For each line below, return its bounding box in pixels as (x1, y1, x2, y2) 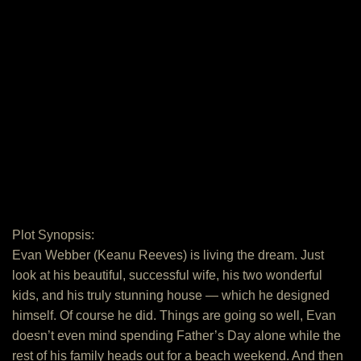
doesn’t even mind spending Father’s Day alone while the (12, 329, 341, 342)
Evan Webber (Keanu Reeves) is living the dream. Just (12, 248, 324, 262)
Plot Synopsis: (12, 228, 94, 242)
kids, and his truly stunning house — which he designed (12, 288, 330, 302)
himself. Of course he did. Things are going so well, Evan (12, 309, 336, 322)
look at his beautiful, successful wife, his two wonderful (12, 268, 322, 282)
